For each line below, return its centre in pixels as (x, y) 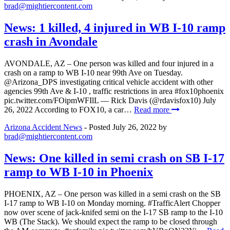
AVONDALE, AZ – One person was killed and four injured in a (109, 63)
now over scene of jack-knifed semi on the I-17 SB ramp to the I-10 (113, 212)
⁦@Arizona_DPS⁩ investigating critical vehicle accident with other (109, 82)
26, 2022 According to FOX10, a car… (69, 109)
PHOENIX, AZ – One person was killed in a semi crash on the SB (112, 194)
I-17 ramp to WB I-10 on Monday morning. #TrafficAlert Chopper (112, 203)
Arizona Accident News (43, 127)
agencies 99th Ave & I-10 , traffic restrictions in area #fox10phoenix (114, 91)
